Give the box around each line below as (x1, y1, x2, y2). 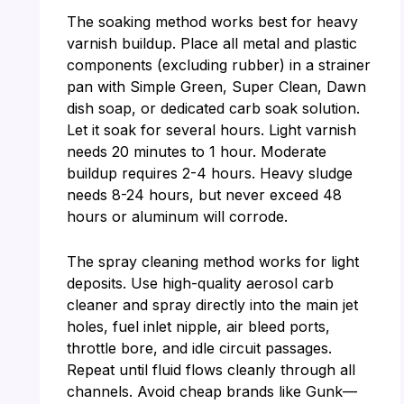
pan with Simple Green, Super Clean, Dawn (66, 78, 366, 96)
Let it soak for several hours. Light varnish (66, 121, 356, 140)
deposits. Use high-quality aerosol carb (66, 273, 334, 292)
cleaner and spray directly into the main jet (66, 295, 358, 314)
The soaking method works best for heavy (66, 13, 358, 32)
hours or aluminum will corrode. (66, 207, 288, 226)
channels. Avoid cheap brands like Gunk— (66, 381, 357, 400)
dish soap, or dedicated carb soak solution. (66, 99, 360, 118)
